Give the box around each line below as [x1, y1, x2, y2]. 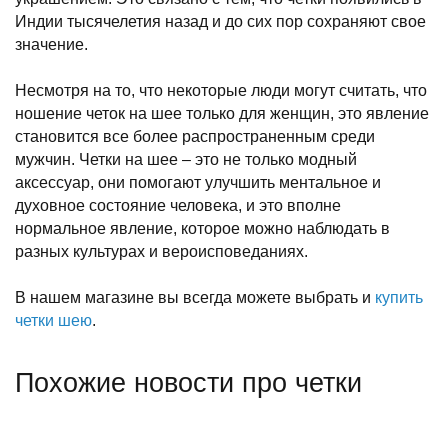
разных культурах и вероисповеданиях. [15, 243, 308, 260]
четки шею [15, 312, 92, 329]
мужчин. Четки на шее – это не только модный [15, 151, 357, 168]
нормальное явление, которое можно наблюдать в [15, 220, 390, 237]
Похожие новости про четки [15, 368, 362, 398]
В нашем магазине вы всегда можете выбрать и [15, 289, 375, 306]
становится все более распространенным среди [15, 128, 375, 145]
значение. [15, 36, 88, 53]
